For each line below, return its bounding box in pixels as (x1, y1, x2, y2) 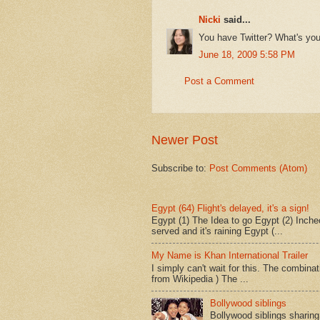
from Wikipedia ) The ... (151, 273, 249, 284)
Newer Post (151, 132, 218, 147)
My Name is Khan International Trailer (151, 250, 308, 261)
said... (221, 14, 251, 26)
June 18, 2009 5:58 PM (199, 49, 295, 61)
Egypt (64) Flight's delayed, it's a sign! (151, 202, 309, 214)
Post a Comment (184, 76, 254, 87)
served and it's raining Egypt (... (151, 226, 283, 237)
